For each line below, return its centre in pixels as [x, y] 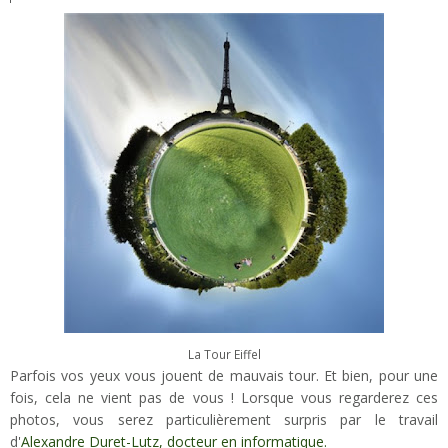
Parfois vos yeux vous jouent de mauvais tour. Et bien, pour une [224, 375]
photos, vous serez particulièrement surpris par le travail [224, 419]
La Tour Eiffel [224, 353]
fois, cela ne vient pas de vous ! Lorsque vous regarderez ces [224, 397]
